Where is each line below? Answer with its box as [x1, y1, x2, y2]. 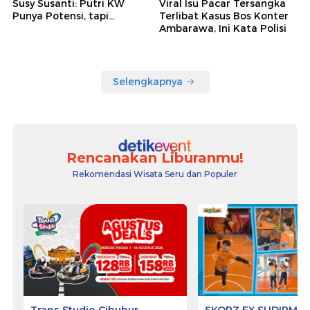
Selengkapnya [112, 75, 183, 88]
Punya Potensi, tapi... [12, 9, 115, 22]
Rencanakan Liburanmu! [66, 149, 244, 167]
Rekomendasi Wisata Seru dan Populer [73, 169, 237, 180]
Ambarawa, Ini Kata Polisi [159, 21, 286, 35]
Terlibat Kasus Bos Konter [159, 9, 289, 22]
